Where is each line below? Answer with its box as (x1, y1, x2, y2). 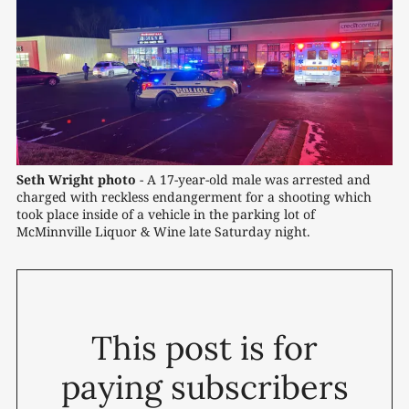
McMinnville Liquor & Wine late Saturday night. (16, 223, 314, 241)
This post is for (91, 327, 318, 370)
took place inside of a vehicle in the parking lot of (16, 205, 315, 224)
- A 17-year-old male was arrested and (136, 171, 371, 189)
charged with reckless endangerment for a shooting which (16, 188, 372, 206)
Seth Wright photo (16, 171, 136, 189)
